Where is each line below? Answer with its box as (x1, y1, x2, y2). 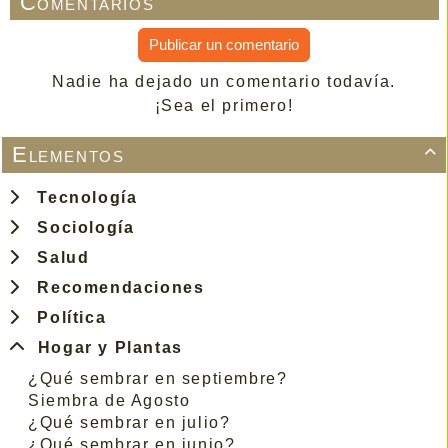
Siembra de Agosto (28, 391, 191, 409)
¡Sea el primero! (154, 96, 294, 114)
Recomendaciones (26, 278, 205, 296)
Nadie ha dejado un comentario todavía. (52, 72, 396, 90)
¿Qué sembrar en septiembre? (28, 369, 288, 387)
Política (26, 308, 107, 326)
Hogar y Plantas (26, 338, 183, 356)
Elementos (12, 141, 125, 167)
